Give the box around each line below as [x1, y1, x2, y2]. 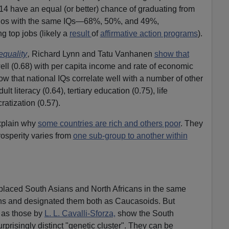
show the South [115, 209, 174, 218]
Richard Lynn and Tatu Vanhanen [29, 49, 154, 58]
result [69, 29, 91, 38]
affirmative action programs [100, 29, 198, 38]
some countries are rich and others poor [37, 119, 180, 128]
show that [154, 49, 189, 58]
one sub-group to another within [73, 131, 188, 140]
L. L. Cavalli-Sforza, [44, 209, 116, 218]
